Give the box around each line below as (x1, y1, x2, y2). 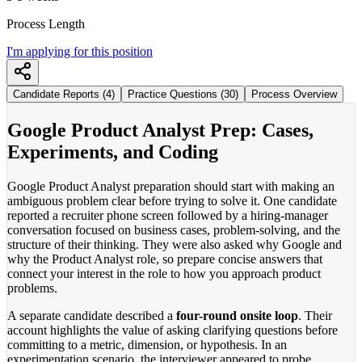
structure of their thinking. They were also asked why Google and (7, 237, 342, 251)
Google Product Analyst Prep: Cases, (7, 119, 314, 141)
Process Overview (251, 87, 337, 100)
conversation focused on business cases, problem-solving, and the (7, 222, 340, 237)
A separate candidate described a (7, 308, 176, 322)
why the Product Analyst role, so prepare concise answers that (7, 251, 322, 266)
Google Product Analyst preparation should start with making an (7, 179, 335, 193)
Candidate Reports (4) (13, 87, 115, 100)
